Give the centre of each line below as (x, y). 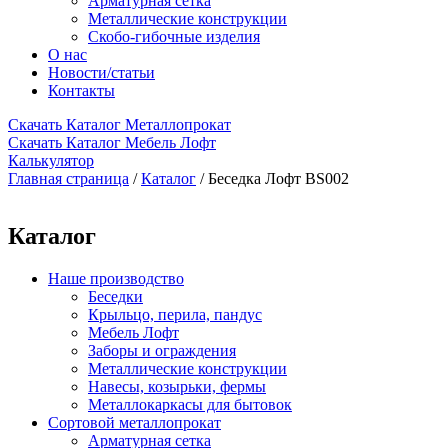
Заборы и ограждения (162, 350)
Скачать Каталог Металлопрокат (119, 124)
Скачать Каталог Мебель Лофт (112, 142)
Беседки (115, 296)
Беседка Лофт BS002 (278, 178)
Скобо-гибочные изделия (174, 36)
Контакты (81, 90)
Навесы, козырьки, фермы (177, 386)
